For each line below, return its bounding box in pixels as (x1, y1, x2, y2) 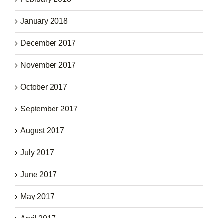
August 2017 (20, 126, 64, 135)
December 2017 (20, 38, 76, 47)
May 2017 (20, 192, 54, 200)
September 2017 (20, 104, 78, 113)
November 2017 (20, 60, 76, 69)
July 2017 (20, 148, 54, 157)
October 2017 (20, 82, 67, 91)
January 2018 (20, 17, 68, 25)
